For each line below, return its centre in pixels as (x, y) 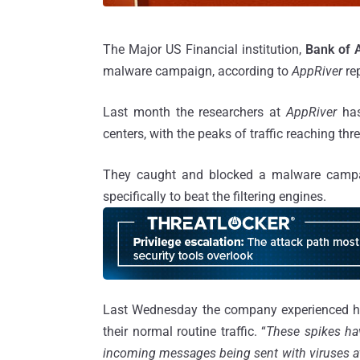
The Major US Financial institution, (202, 49)
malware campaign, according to (197, 71)
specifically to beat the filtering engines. (215, 196)
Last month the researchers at (194, 112)
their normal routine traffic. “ (185, 331)
